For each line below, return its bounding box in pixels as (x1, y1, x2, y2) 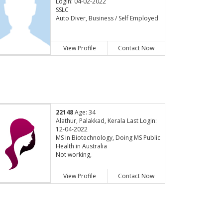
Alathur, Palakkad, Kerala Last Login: (55, 116, 157, 125)
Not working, (55, 150, 92, 159)
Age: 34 (73, 108, 96, 117)
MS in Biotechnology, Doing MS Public (55, 133, 160, 142)
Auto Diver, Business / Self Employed (55, 14, 158, 23)
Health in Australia (55, 142, 107, 151)
